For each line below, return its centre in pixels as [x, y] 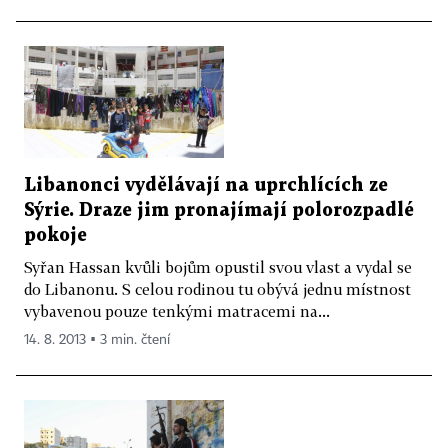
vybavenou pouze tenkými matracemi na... [177, 311]
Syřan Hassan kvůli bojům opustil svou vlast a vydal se [218, 267]
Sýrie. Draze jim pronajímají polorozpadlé [219, 211]
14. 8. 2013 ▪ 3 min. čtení [97, 340]
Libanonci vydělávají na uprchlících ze [206, 186]
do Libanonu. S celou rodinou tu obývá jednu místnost [217, 289]
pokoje [55, 236]
